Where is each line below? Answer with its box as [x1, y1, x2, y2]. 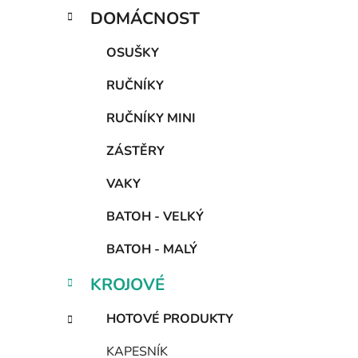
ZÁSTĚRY [106, 142, 165, 161]
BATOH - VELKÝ [106, 208, 204, 226]
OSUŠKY [106, 44, 159, 62]
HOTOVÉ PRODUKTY [106, 310, 233, 328]
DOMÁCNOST [90, 7, 200, 30]
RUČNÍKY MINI [106, 109, 196, 128]
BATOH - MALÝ [106, 241, 197, 259]
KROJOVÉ [90, 273, 165, 296]
